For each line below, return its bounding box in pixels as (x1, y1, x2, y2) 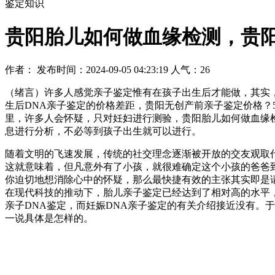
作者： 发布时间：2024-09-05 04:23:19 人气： (5, 64, 200, 76)
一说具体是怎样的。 (5, 213, 93, 224)
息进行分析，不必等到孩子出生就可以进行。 (5, 126, 201, 137)
